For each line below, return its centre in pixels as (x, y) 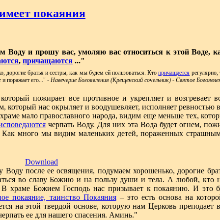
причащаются (48, 60)
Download (41, 162)
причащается (174, 72)
